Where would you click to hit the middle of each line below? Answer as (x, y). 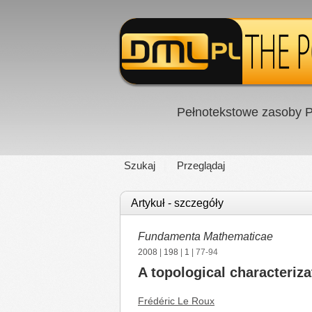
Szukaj (140, 165)
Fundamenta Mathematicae (205, 236)
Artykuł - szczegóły (177, 203)
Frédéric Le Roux (176, 301)
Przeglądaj (201, 165)
